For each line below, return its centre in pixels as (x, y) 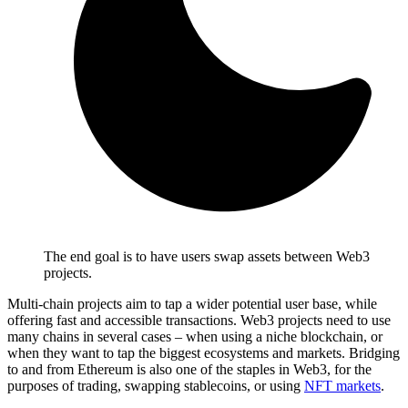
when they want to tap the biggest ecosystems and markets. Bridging (204, 352)
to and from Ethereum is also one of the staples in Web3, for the (189, 369)
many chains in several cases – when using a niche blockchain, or (195, 336)
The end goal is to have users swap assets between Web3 (207, 256)
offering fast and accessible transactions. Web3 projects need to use (199, 320)
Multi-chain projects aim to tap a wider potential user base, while (192, 303)
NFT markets (342, 385)
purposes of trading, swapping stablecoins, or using (156, 385)
